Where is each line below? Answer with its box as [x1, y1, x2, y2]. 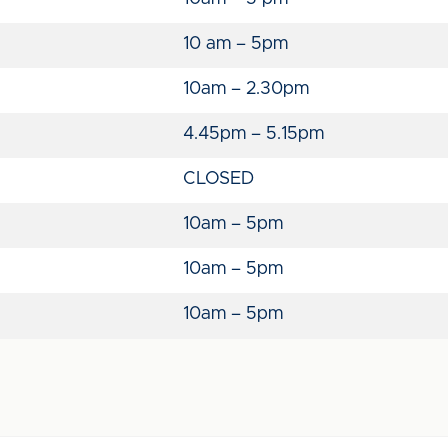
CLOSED [183, 170, 259, 188]
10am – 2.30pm [183, 80, 309, 98]
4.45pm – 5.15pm [183, 125, 324, 143]
